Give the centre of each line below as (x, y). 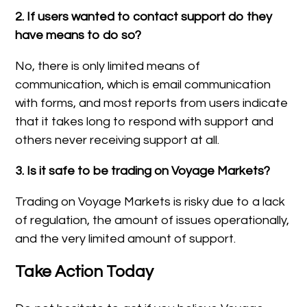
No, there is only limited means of (108, 66)
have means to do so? (78, 35)
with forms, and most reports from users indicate (152, 103)
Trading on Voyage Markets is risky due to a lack (150, 201)
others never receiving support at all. (118, 140)
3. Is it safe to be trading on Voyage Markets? (143, 171)
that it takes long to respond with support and (145, 121)
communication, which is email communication (143, 84)
